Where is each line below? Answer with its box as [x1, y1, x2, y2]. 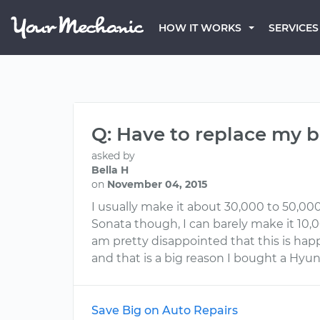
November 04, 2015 [107, 178, 207, 191]
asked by [91, 149, 135, 162]
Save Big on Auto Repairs [91, 304, 238, 317]
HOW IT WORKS [159, 21, 241, 34]
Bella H [91, 164, 129, 176]
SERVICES [269, 21, 319, 34]
